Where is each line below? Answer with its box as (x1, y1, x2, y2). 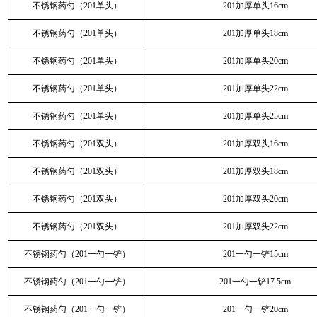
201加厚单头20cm (222, 56, 288, 66)
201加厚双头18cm (222, 166, 288, 176)
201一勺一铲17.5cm (219, 277, 292, 287)
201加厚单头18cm (222, 28, 288, 38)
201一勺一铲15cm (222, 249, 288, 259)
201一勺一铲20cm (222, 304, 288, 314)
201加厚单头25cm (222, 111, 288, 121)
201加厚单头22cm (222, 83, 288, 93)
